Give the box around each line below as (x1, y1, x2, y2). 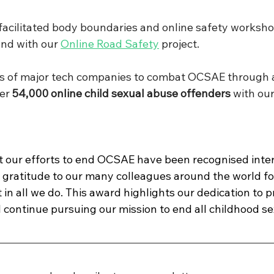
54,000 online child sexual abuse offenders (12, 86, 231, 101)
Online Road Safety (61, 37, 159, 51)
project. (159, 37, 199, 51)
